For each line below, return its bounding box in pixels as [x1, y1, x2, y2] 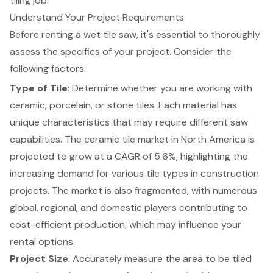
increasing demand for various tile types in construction [10, 166, 259, 180]
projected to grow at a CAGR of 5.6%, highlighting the [10, 149, 248, 163]
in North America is [169, 132, 255, 146]
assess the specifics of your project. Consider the [10, 44, 232, 58]
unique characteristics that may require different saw [10, 115, 248, 129]
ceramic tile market [84, 132, 169, 146]
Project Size [10, 252, 68, 265]
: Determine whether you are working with [68, 81, 252, 94]
